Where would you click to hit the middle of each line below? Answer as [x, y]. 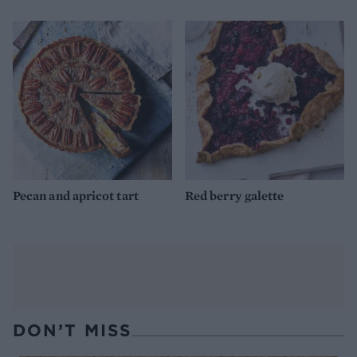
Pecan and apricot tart [76, 196]
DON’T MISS [72, 330]
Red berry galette [235, 196]
